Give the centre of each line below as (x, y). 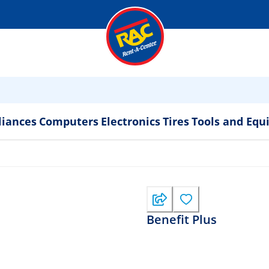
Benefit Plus (182, 219)
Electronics (130, 121)
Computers (68, 121)
